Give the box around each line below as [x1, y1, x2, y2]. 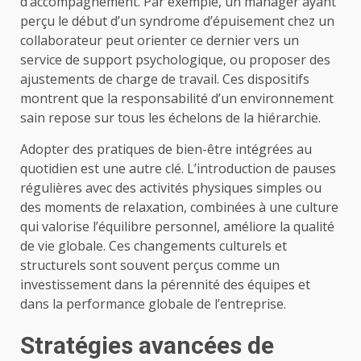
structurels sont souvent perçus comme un [20, 255, 280, 274]
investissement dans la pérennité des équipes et [20, 275, 310, 293]
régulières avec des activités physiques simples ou [20, 178, 322, 197]
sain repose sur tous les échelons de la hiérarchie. [20, 108, 321, 127]
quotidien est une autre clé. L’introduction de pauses [20, 159, 336, 177]
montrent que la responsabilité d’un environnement [20, 89, 334, 107]
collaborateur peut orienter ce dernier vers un [20, 31, 299, 49]
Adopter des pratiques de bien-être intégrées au [20, 139, 312, 158]
